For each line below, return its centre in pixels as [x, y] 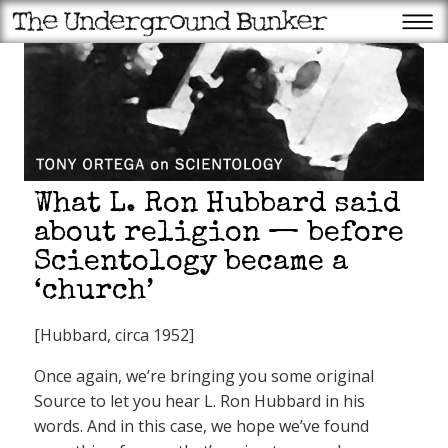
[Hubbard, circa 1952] [114, 335]
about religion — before [219, 234]
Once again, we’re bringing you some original [204, 376]
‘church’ [94, 292]
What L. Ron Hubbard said [217, 205]
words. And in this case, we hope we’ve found [201, 426]
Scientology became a [191, 263]
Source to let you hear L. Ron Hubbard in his [199, 401]
